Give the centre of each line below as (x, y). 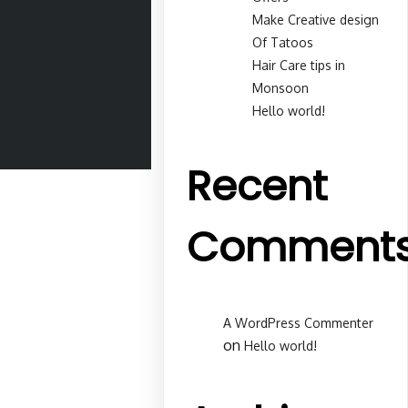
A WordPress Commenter (299, 323)
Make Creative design (316, 19)
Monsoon (281, 87)
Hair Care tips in (299, 65)
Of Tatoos (283, 42)
